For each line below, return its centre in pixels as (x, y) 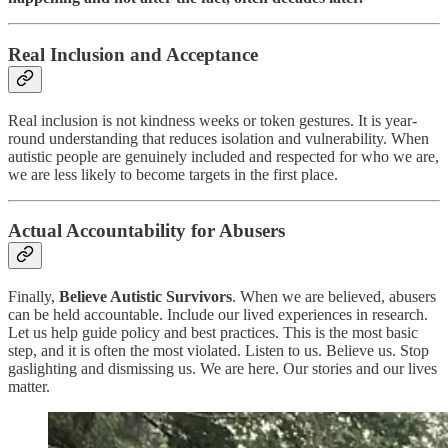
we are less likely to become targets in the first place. (173, 174)
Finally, (33, 297)
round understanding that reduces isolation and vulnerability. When (218, 138)
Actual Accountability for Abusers (146, 231)
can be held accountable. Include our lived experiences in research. (218, 315)
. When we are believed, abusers (334, 297)
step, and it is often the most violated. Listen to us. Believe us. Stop (218, 351)
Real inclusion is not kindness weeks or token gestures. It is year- (212, 120)
